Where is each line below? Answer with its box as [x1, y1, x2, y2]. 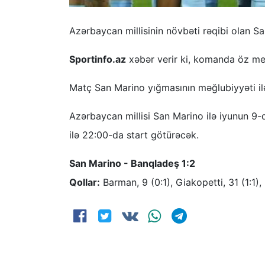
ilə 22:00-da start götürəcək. [69, 128, 199, 141]
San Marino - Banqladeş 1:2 [69, 157, 195, 169]
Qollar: [69, 176, 100, 188]
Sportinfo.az [69, 53, 126, 65]
